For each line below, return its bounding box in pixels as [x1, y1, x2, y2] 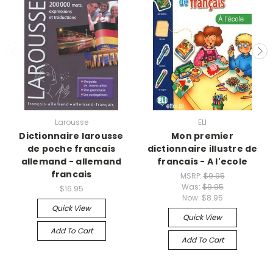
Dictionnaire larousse [19, 129, 124, 142]
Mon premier [171, 129, 233, 142]
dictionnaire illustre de [147, 142, 258, 155]
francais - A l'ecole [157, 155, 247, 168]
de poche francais [27, 142, 116, 155]
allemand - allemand [21, 155, 122, 168]
